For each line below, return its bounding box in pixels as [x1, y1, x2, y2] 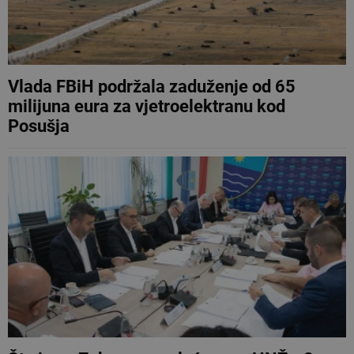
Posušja [8, 115, 70, 136]
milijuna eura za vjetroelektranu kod [8, 96, 285, 116]
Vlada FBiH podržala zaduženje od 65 [8, 76, 296, 96]
